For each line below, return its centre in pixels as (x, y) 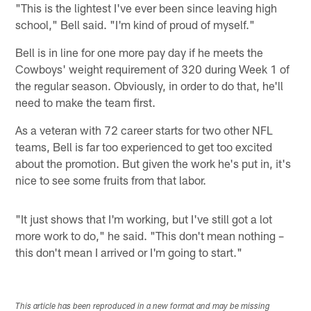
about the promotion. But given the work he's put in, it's (153, 163)
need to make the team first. (86, 102)
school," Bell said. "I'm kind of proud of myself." (135, 24)
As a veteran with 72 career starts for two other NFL (144, 129)
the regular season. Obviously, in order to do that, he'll (150, 85)
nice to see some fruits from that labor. (111, 179)
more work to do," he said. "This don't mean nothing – (150, 235)
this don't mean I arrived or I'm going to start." (129, 252)
